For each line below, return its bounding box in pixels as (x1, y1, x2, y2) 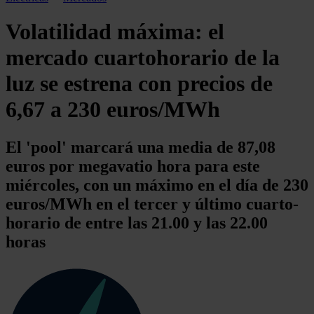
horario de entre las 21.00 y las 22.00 (6, 213, 268, 232)
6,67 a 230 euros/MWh (6, 97, 220, 123)
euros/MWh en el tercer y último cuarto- (6, 194, 299, 213)
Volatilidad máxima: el (6, 19, 224, 45)
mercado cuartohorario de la (6, 45, 280, 71)
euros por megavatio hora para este (6, 156, 260, 175)
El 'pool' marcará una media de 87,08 (6, 137, 275, 156)
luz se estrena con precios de (6, 71, 273, 97)
